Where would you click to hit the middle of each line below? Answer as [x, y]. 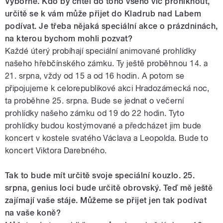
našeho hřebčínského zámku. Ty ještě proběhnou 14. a [107, 63]
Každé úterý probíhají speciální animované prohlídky [101, 51]
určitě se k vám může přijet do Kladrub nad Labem [103, 13]
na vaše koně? [33, 213]
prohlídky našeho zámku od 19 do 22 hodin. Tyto [95, 113]
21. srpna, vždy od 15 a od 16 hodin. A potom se [95, 76]
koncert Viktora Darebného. [56, 150]
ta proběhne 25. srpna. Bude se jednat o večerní [95, 101]
